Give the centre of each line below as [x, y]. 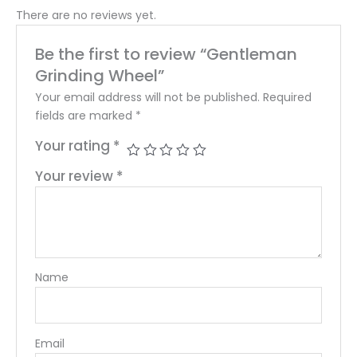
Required [288, 98]
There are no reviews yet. [86, 15]
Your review [76, 177]
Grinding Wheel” [100, 76]
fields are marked [86, 116]
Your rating [75, 146]
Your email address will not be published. [148, 98]
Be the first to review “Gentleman [167, 55]
